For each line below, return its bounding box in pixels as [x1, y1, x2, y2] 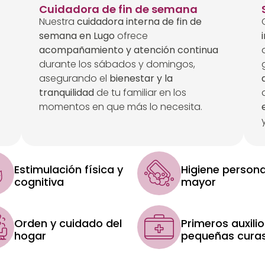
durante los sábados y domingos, [38, 57, 195, 72]
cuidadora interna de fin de [76, 15, 202, 29]
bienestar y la [109, 72, 173, 86]
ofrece [114, 29, 148, 43]
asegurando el [38, 72, 109, 86]
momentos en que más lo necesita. [38, 100, 202, 114]
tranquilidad [38, 86, 94, 100]
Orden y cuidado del [14, 215, 122, 231]
